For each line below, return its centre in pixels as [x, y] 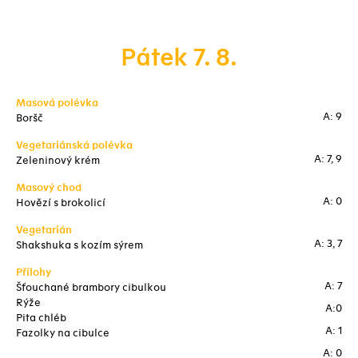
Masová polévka [57, 103]
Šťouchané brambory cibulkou [91, 288]
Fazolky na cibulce [63, 333]
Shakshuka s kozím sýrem [80, 245]
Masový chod [49, 188]
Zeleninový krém [58, 161]
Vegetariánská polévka [74, 145]
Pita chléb [41, 318]
